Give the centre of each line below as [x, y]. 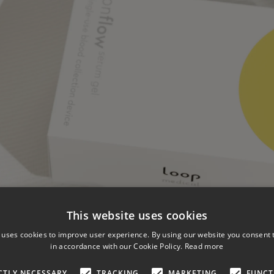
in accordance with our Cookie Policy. [117, 246]
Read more [204, 246]
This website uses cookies [137, 215]
